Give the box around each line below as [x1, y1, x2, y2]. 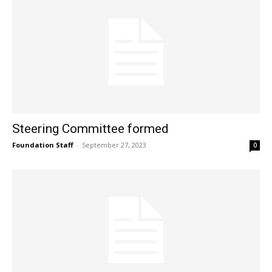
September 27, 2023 [82, 140, 146, 149]
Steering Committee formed [12, 121, 169, 136]
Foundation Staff [12, 140, 73, 149]
